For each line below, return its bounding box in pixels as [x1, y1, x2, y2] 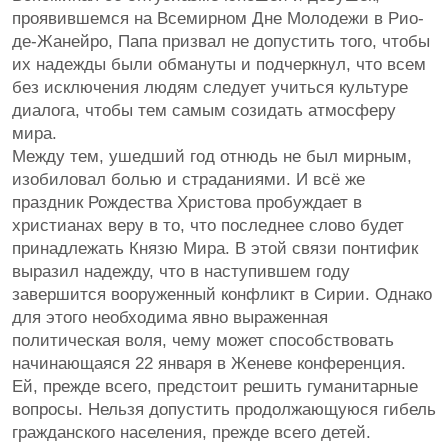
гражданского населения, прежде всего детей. [12, 423, 371, 442]
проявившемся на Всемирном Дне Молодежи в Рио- [12, 9, 424, 28]
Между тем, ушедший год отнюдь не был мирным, [12, 147, 412, 166]
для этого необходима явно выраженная [12, 308, 328, 327]
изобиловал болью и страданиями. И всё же [12, 170, 365, 189]
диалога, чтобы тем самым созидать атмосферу [12, 101, 396, 120]
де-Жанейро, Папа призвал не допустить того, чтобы [12, 32, 430, 51]
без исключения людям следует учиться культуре [12, 78, 408, 97]
